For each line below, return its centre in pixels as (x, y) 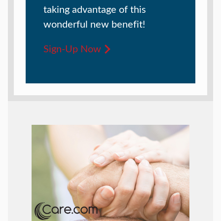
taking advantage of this (95, 9)
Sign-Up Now (72, 48)
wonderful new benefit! (94, 24)
